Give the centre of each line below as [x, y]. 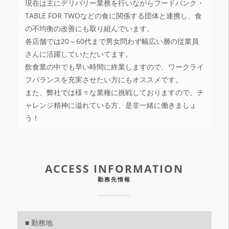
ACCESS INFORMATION [114, 169]
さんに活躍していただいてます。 [78, 54]
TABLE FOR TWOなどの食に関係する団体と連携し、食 [113, 15]
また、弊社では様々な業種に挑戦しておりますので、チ [114, 92]
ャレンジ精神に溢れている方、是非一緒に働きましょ [111, 105]
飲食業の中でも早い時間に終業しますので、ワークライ [114, 66]
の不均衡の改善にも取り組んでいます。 [89, 28]
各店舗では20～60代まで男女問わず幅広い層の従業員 [112, 41]
